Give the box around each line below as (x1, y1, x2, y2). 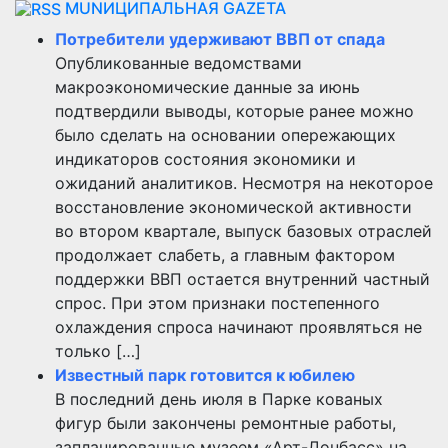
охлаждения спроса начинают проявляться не (55, 317, 422, 338)
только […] (55, 341, 141, 362)
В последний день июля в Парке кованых (55, 389, 383, 410)
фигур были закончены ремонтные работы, (55, 413, 396, 434)
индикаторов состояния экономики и (55, 149, 356, 170)
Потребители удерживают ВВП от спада (55, 29, 385, 50)
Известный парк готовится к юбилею (55, 365, 355, 386)
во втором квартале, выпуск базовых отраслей (55, 221, 432, 242)
